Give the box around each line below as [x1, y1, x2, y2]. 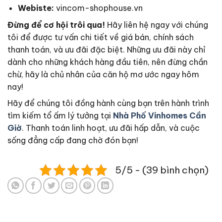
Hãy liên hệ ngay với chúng [105, 20, 208, 30]
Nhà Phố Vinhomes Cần [113, 111, 206, 121]
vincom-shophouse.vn [54, 2, 143, 13]
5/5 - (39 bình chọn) [115, 164, 209, 176]
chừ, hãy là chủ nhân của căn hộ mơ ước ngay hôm [7, 69, 199, 80]
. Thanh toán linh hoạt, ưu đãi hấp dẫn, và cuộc [22, 123, 200, 133]
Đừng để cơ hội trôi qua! [7, 20, 105, 30]
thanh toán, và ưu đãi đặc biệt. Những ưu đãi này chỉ [7, 45, 205, 55]
